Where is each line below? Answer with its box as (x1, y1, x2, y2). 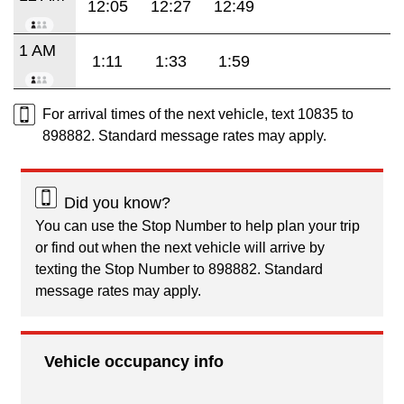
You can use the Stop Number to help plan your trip (35, 217, 360, 234)
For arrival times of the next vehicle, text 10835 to (42, 106, 353, 122)
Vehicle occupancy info (44, 352, 224, 371)
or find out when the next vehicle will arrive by (35, 239, 325, 255)
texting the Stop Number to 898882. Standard (35, 261, 323, 277)
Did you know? (64, 193, 170, 212)
